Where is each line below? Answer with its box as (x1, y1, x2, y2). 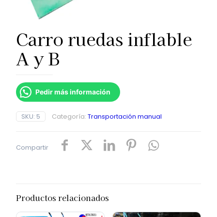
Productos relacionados (16, 191, 109, 203)
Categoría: (52, 111, 88, 121)
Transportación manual (88, 111, 162, 121)
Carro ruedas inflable (16, 26, 192, 51)
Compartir (16, 142, 48, 152)
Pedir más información (35, 87, 110, 96)
